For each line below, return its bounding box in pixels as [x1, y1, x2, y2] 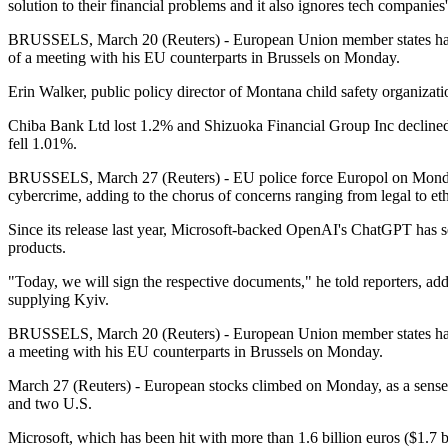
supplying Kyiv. [8, 290, 109, 308]
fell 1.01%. [8, 134, 77, 152]
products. [8, 238, 66, 256]
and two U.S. [8, 394, 92, 412]
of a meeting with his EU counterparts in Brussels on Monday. [8, 48, 400, 66]
